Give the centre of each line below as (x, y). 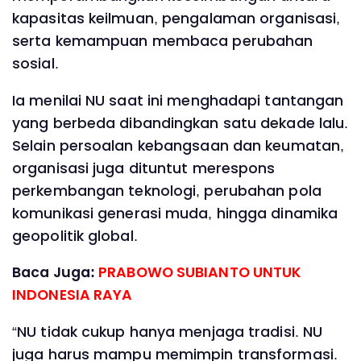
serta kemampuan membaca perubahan (163, 41)
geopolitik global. (75, 236)
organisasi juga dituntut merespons (144, 168)
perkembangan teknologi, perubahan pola (167, 191)
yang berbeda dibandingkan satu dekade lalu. (180, 123)
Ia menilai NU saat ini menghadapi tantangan (178, 100)
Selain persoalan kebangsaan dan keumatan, (178, 145)
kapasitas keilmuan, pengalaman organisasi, (176, 19)
